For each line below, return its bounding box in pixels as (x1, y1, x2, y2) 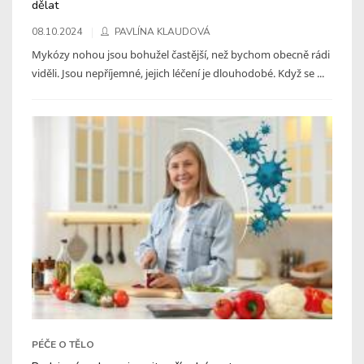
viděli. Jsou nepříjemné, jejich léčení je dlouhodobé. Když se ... (32, 65, 324, 80)
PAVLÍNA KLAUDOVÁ (115, 24, 210, 38)
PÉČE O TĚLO (32, 337, 94, 351)
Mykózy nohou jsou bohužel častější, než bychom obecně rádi (32, 46, 330, 62)
